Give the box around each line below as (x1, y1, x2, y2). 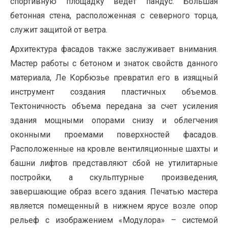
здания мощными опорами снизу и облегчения (10, 116, 218, 126)
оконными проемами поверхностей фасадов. (10, 130, 218, 140)
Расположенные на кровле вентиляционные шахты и (10, 144, 218, 154)
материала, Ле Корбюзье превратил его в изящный (10, 73, 218, 83)
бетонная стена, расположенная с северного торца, (10, 11, 218, 21)
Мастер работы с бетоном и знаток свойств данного (10, 59, 218, 69)
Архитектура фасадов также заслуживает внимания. (10, 44, 218, 54)
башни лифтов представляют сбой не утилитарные (10, 158, 218, 168)
